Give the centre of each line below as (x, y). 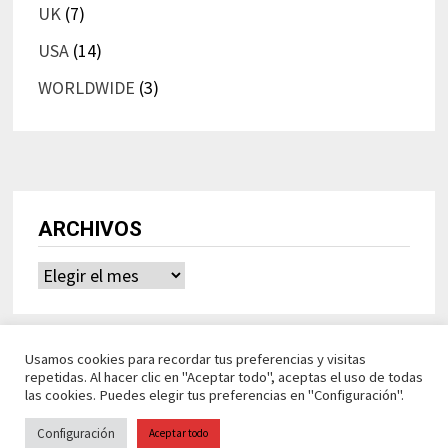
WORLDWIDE (86, 88)
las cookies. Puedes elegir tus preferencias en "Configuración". (214, 395)
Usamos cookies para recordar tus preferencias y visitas (195, 359)
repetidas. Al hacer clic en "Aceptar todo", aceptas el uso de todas (224, 377)
